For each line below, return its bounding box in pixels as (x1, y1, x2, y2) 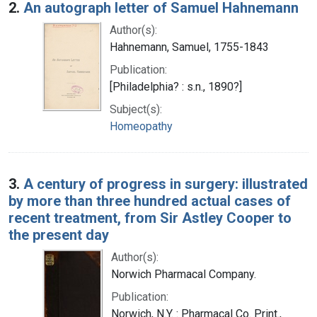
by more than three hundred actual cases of (8, 192, 291, 209)
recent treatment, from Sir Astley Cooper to (8, 209, 292, 226)
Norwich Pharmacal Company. (111, 267, 256, 281)
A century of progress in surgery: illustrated (23, 175, 308, 192)
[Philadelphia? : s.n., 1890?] (110, 79, 242, 93)
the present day (8, 226, 109, 243)
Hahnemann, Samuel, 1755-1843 (110, 40, 269, 54)
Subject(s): (110, 102, 162, 116)
